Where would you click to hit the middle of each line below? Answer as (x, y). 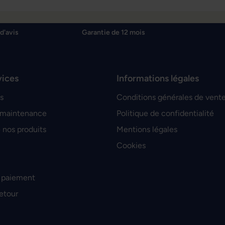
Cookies (131, 145)
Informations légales (158, 78)
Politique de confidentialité (165, 113)
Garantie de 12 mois (113, 32)
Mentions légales (147, 129)
